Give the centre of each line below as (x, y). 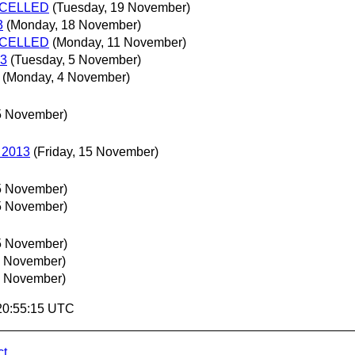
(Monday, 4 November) (66, 77)
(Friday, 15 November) (96, 152)
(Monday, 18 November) (74, 25)
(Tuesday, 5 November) (76, 59)
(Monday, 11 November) (119, 42)
